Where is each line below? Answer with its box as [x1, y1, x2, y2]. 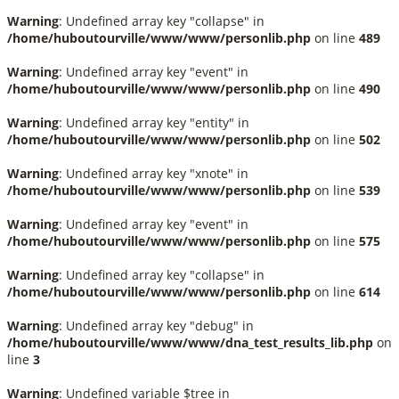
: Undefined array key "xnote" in [59, 165, 248, 182]
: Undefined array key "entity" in [59, 114, 249, 131]
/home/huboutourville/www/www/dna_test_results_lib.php [7, 334, 373, 351]
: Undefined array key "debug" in [59, 317, 254, 334]
